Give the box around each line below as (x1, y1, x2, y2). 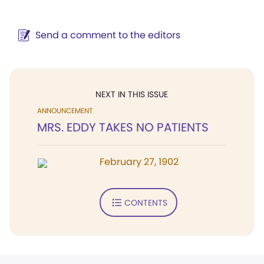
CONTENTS (124, 196, 167, 209)
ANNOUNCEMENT (37, 105, 93, 115)
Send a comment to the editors (35, 28, 180, 42)
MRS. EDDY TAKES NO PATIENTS (37, 119, 209, 136)
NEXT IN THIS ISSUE (95, 88, 168, 100)
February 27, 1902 (100, 155, 179, 169)
